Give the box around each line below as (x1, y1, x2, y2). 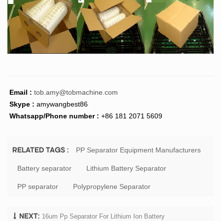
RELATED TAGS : (12, 147, 69, 155)
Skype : (7, 100, 37, 109)
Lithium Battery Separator (86, 164, 166, 173)
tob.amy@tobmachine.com (34, 88, 118, 97)
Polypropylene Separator (73, 183, 150, 191)
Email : (7, 88, 32, 97)
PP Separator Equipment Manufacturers (76, 146, 201, 154)
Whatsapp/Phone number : (7, 112, 101, 120)
